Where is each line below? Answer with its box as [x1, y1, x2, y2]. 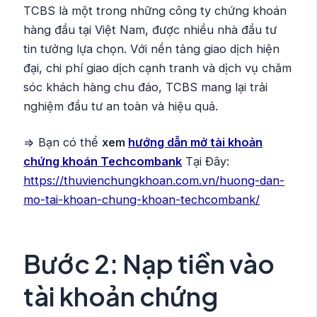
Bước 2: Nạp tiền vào [23, 248, 275, 280]
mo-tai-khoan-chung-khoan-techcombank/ [23, 192, 260, 207]
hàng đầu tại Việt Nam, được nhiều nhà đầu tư [23, 22, 277, 37]
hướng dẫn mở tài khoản [128, 135, 263, 150]
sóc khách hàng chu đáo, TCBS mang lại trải [23, 79, 268, 94]
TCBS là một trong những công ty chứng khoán [23, 3, 287, 18]
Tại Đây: [182, 154, 230, 169]
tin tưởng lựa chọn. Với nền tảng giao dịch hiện [23, 41, 280, 56]
